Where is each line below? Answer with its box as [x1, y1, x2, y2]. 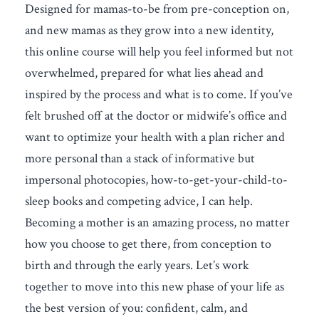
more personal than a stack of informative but [25, 150, 255, 167]
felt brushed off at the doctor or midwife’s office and [25, 108, 287, 124]
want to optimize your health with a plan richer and [25, 129, 285, 145]
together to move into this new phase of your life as [25, 278, 284, 295]
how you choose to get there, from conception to [25, 236, 271, 252]
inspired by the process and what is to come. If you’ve [25, 86, 293, 103]
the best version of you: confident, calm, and [25, 300, 248, 316]
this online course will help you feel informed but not [25, 43, 293, 60]
